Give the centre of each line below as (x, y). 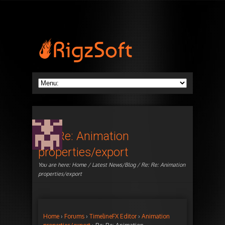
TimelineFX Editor (113, 216)
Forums (74, 216)
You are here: (55, 165)
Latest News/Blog (114, 165)
